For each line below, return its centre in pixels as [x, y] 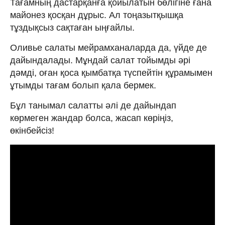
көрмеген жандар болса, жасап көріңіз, [92, 118]
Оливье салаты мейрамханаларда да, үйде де [108, 47]
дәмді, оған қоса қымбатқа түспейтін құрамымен [111, 73]
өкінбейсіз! [32, 130]
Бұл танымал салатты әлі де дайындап [93, 105]
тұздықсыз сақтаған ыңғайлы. [72, 27]
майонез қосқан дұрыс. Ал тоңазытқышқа [97, 15]
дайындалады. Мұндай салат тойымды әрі [100, 60]
